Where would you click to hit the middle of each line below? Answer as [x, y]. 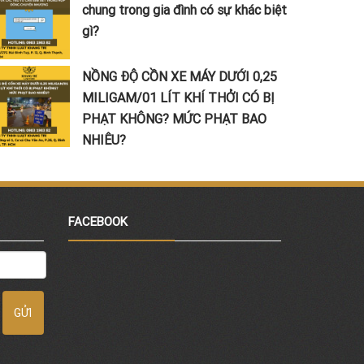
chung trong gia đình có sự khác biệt [184, 10]
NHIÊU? [104, 140]
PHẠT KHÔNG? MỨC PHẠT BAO [174, 119]
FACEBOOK [97, 222]
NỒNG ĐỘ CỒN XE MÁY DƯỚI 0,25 [179, 77]
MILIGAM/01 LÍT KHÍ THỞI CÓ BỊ [178, 98]
